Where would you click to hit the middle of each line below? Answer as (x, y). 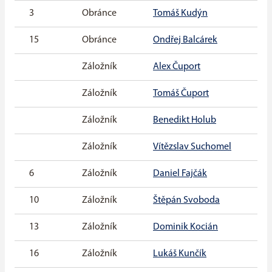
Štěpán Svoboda (186, 201)
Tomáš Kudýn (180, 14)
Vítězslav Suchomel (192, 147)
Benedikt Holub (185, 121)
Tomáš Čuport (181, 94)
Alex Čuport (177, 67)
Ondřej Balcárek (185, 40)
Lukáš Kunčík (180, 254)
